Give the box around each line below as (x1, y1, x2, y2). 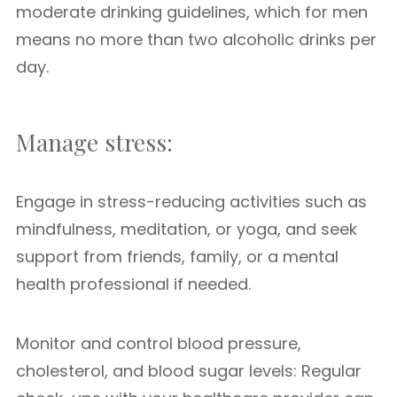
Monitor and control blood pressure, (16, 332, 301, 354)
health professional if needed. (16, 273, 251, 295)
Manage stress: (16, 127, 173, 158)
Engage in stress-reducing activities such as (16, 191, 367, 213)
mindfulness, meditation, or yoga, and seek (16, 218, 357, 240)
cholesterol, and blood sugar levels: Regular (16, 360, 362, 382)
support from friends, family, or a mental (16, 245, 339, 268)
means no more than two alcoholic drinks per (16, 28, 377, 51)
